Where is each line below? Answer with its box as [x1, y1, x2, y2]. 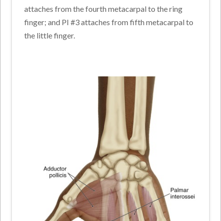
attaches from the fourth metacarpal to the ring [24, 4, 183, 14]
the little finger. [24, 31, 75, 40]
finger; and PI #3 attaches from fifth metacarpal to [24, 17, 194, 27]
